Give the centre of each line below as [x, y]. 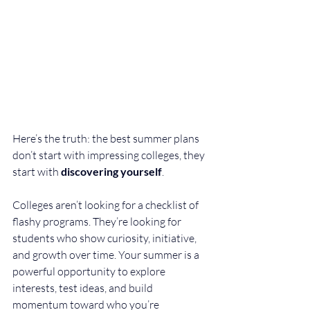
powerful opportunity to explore [90, 271]
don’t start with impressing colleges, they [110, 155]
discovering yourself [111, 171]
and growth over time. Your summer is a [107, 254]
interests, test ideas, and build [84, 288]
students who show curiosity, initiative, [106, 238]
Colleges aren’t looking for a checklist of [107, 204]
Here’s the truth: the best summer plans [107, 138]
